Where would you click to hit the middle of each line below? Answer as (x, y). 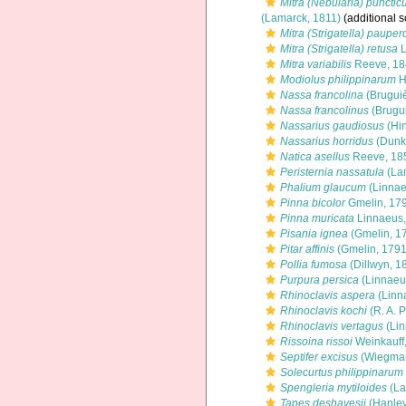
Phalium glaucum (323, 188)
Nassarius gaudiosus (332, 126)
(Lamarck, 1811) (301, 18)
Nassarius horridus (327, 141)
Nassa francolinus (324, 111)
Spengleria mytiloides (333, 388)
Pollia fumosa (314, 265)
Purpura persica (319, 280)
